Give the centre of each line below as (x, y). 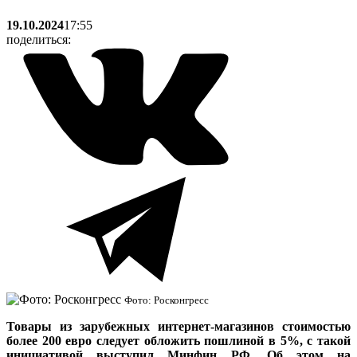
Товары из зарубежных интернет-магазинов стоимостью (178, 326)
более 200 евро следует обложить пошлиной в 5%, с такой (178, 340)
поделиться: (39, 39)
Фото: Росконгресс (167, 300)
